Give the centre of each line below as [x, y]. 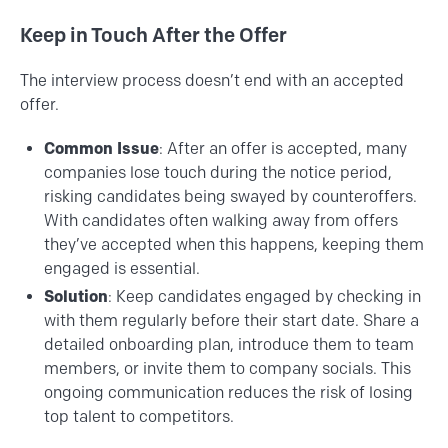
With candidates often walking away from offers [221, 221]
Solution [76, 297]
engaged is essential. [122, 269]
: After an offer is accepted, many [283, 149]
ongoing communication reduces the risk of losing [228, 393]
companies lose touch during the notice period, [218, 173]
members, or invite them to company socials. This [227, 369]
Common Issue [101, 149]
